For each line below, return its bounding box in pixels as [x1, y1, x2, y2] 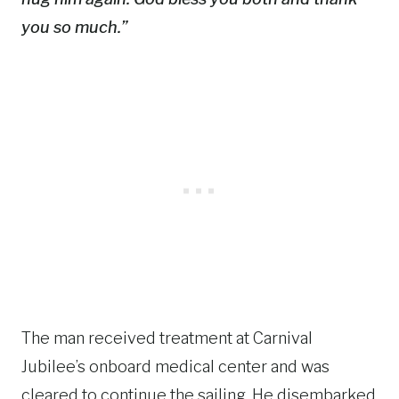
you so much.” [21, 17, 128, 37]
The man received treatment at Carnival [21, 328, 313, 347]
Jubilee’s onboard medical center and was [21, 356, 330, 376]
